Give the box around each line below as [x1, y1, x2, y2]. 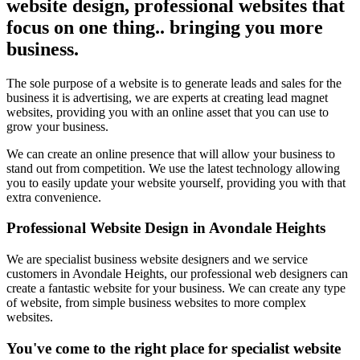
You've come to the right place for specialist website [6, 339, 341, 357]
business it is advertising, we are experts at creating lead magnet [6, 90, 328, 104]
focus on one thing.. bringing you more [6, 16, 323, 38]
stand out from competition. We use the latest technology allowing [6, 161, 340, 175]
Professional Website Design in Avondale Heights [6, 219, 325, 237]
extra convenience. [6, 190, 101, 204]
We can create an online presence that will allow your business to [6, 146, 335, 161]
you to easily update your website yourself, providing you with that [6, 175, 346, 190]
